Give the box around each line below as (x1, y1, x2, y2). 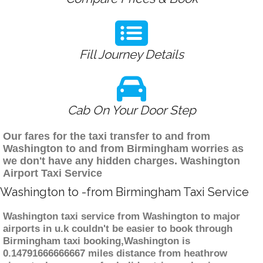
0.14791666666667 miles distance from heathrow (3, 248, 227, 259)
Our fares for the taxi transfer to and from (3, 130, 210, 143)
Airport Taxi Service (3, 167, 102, 180)
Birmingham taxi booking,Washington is (3, 235, 190, 247)
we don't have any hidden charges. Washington (3, 155, 240, 167)
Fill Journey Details (79, 47, 184, 62)
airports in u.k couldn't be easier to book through (3, 223, 232, 235)
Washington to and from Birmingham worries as (3, 143, 244, 155)
